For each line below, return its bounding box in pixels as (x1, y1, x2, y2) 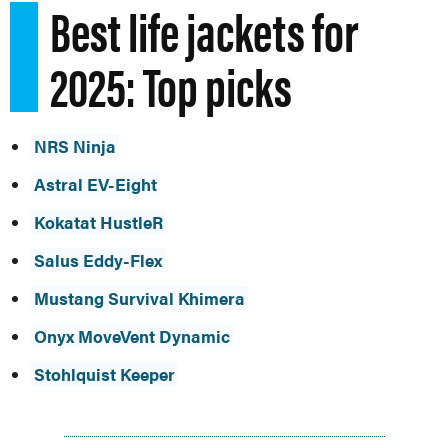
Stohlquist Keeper (34, 362, 175, 386)
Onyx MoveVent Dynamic (34, 324, 230, 348)
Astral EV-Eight (34, 172, 157, 196)
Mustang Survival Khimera (34, 286, 245, 310)
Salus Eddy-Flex (34, 248, 162, 272)
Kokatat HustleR (34, 210, 163, 234)
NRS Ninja (34, 134, 116, 158)
